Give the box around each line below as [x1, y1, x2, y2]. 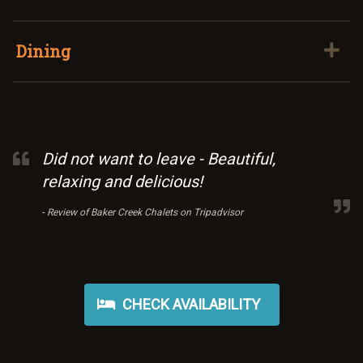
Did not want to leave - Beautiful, [42, 148, 275, 169]
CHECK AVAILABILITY [118, 295, 260, 313]
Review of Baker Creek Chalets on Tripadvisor [47, 206, 243, 218]
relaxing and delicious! [42, 171, 203, 191]
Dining [16, 40, 70, 62]
